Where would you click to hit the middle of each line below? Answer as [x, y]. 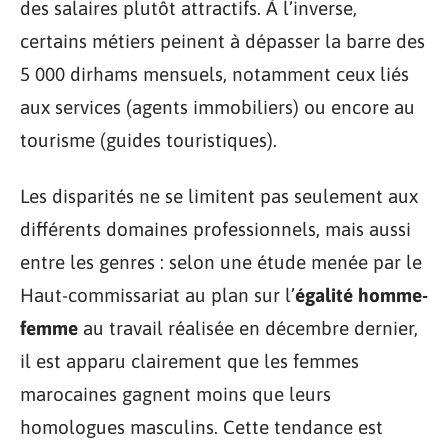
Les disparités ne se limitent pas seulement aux [219, 195]
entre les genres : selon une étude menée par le [221, 261]
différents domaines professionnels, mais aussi [215, 228]
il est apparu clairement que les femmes [189, 360]
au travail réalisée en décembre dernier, [248, 327]
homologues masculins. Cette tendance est [201, 426]
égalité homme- [361, 294]
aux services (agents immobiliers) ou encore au [217, 107]
